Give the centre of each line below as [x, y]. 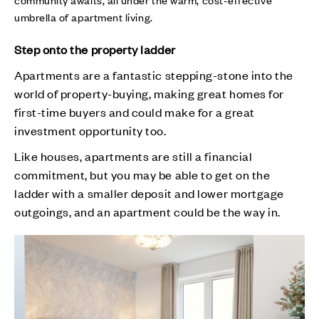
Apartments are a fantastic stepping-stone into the [154, 74]
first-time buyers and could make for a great [135, 111]
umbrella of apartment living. [84, 16]
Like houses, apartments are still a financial [134, 156]
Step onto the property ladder [95, 49]
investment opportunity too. [90, 130]
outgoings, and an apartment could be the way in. [149, 211]
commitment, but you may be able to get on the [142, 174]
